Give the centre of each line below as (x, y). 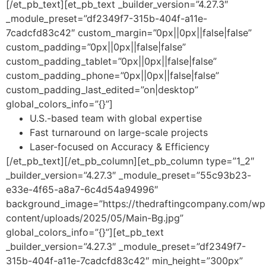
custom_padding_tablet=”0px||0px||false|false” (111, 61)
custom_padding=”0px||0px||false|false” (96, 47)
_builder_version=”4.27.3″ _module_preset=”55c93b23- (129, 175)
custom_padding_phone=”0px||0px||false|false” (113, 75)
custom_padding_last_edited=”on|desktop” (102, 89)
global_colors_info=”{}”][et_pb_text (85, 232)
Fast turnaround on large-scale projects (119, 132)
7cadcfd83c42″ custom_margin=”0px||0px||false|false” (129, 32)
